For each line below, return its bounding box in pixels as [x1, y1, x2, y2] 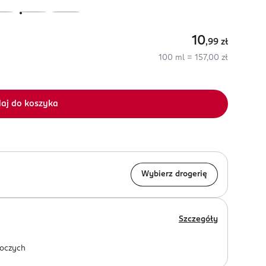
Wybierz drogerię [141, 170, 207, 178]
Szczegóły [179, 216, 218, 223]
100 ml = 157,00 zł [159, 54, 228, 62]
